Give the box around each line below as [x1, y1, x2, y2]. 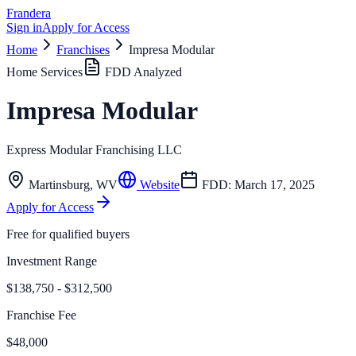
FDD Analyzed [102, 65, 182, 79]
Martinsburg [29, 177, 90, 192]
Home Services [6, 65, 83, 79]
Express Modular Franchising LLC [6, 142, 182, 157]
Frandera [6, 6, 51, 20]
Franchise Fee [6, 308, 76, 322]
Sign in [6, 21, 42, 34]
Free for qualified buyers [6, 226, 130, 241]
